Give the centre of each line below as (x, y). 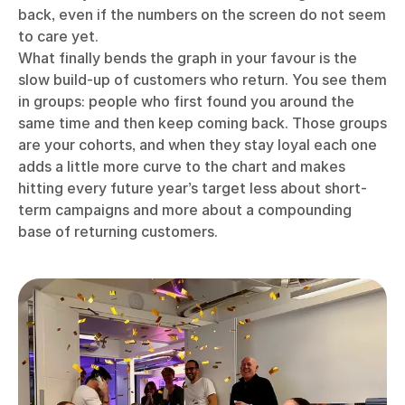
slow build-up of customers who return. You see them (202, 80)
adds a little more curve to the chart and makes (182, 166)
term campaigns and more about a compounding (185, 210)
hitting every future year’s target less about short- (193, 188)
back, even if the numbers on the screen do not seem (202, 14)
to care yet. (58, 36)
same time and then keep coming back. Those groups (202, 123)
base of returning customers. (118, 231)
